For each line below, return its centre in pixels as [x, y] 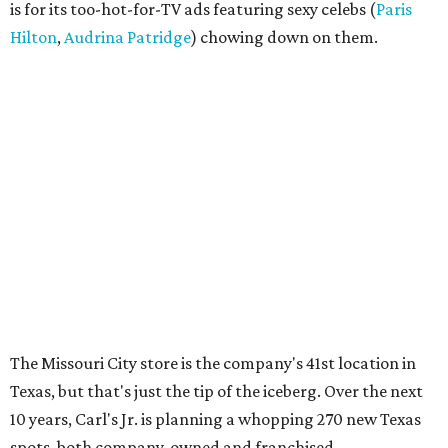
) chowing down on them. [284, 37]
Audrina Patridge [127, 37]
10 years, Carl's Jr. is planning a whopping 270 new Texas [215, 419]
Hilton [33, 37]
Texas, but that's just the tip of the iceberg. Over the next [216, 391]
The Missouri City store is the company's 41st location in [213, 363]
